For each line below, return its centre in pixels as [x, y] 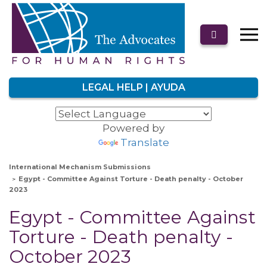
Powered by [133, 128]
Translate [145, 142]
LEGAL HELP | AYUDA [133, 87]
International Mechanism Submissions [80, 167]
